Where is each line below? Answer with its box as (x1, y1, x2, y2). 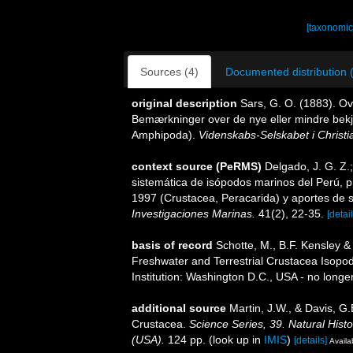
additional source (132, 302, 226, 314)
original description (132, 97, 237, 110)
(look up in (206, 333, 264, 346)
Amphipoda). (132, 128, 199, 141)
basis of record (132, 239, 213, 251)
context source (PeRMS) (132, 160, 262, 173)
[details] (294, 335, 327, 346)
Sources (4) (140, 65, 199, 78)
